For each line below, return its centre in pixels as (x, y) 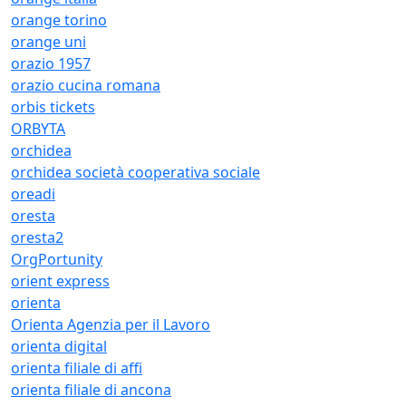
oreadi (33, 194)
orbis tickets (53, 107)
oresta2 (37, 237)
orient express (60, 281)
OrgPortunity (57, 259)
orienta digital (59, 346)
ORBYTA (38, 129)
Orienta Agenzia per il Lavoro (111, 324)
